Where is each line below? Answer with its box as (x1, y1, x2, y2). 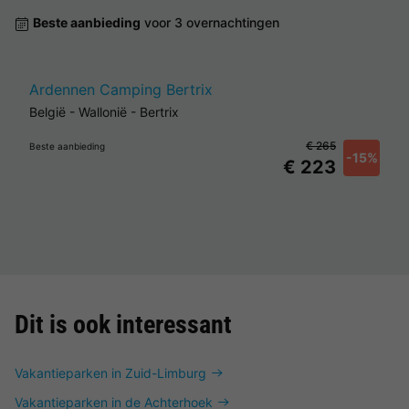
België (29, 104, 66, 120)
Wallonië (79, 104, 127, 120)
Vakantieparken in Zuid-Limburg (15, 365, 206, 381)
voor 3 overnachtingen (141, 15, 279, 30)
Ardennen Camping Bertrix (29, 80, 213, 99)
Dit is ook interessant (15, 309, 232, 340)
